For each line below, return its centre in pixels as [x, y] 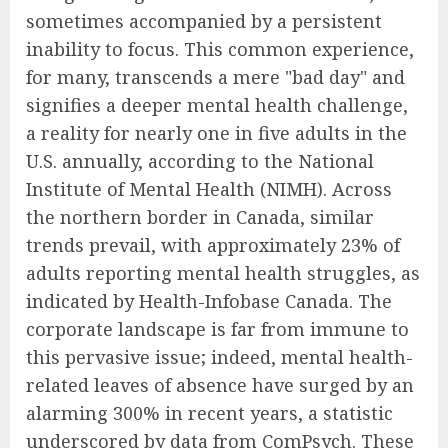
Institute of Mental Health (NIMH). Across [209, 189]
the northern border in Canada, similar [200, 217]
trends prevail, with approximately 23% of [213, 245]
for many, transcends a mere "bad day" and [215, 77]
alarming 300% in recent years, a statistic [209, 413]
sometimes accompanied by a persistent [204, 21]
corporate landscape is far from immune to [217, 329]
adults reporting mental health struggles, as [223, 273]
